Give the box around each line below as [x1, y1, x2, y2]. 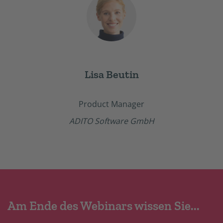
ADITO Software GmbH [69, 115, 154, 127]
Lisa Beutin [84, 67, 139, 81]
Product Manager [79, 98, 144, 110]
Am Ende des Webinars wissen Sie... [7, 198, 200, 213]
